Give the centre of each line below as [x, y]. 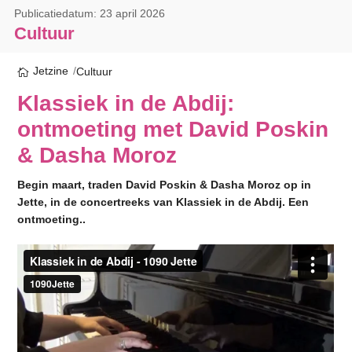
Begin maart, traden [72, 184]
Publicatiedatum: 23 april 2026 [89, 14]
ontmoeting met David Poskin [173, 129]
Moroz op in [280, 184]
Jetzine [51, 71]
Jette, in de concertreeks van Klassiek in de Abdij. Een [163, 202]
